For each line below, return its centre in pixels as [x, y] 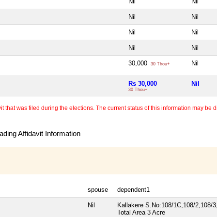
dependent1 [133, 189]
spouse [98, 189]
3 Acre [156, 212]
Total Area [131, 212]
